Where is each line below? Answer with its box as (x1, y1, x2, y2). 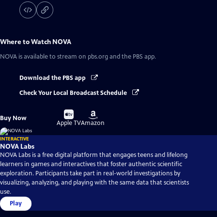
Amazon (81, 119, 105, 127)
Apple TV (57, 119, 81, 127)
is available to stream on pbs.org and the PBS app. (17, 53, 156, 61)
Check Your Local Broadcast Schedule (19, 89, 128, 97)
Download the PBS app (19, 74, 87, 82)
